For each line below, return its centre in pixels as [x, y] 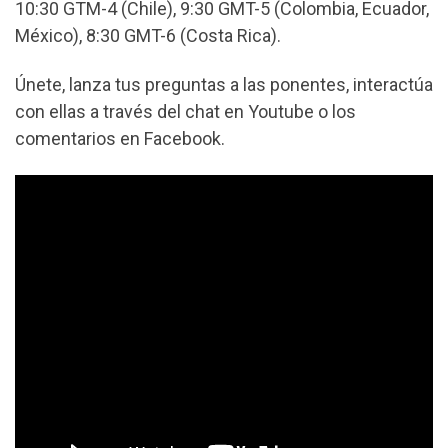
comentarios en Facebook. [120, 139]
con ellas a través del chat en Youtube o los [185, 112]
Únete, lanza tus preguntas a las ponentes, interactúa [224, 85]
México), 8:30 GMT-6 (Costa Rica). [148, 35]
